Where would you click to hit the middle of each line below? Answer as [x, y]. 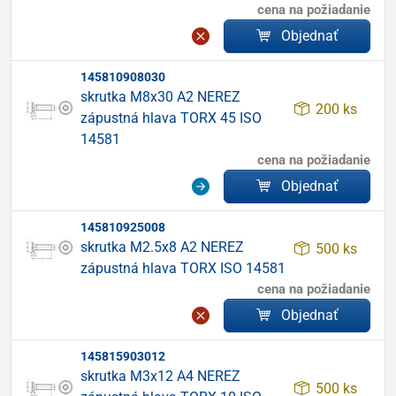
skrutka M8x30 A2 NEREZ [160, 97]
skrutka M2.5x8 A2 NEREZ [162, 247]
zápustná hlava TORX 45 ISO [171, 118]
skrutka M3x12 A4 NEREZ [160, 376]
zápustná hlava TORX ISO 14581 [183, 268]
